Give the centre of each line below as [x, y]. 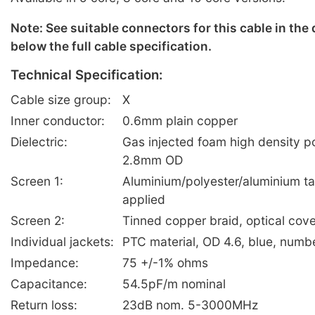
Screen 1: [37, 181]
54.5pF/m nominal [174, 284]
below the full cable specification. [111, 46]
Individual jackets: [62, 242]
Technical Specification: [86, 75]
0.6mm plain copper [180, 121]
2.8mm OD [153, 160]
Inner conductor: [58, 121]
